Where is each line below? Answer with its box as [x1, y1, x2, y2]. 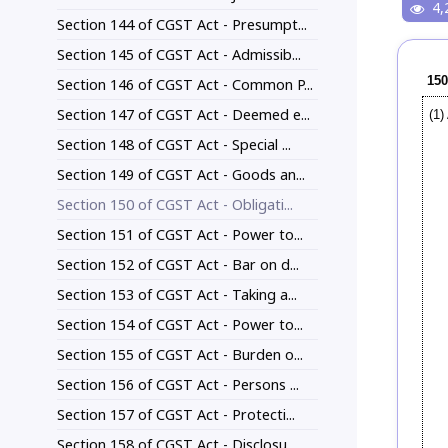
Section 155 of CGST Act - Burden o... [57, 345, 303, 365]
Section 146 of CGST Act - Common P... [57, 75, 313, 95]
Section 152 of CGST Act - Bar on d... [57, 255, 299, 275]
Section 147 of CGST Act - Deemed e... [57, 105, 310, 125]
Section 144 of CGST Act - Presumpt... [57, 15, 307, 35]
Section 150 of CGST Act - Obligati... [57, 195, 293, 215]
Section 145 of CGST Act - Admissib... [57, 45, 301, 65]
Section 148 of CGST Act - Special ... [57, 135, 291, 155]
